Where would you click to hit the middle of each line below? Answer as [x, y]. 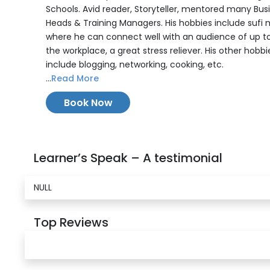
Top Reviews [71, 222]
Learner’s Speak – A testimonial [128, 158]
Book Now [88, 103]
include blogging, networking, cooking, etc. [135, 64]
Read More [75, 78]
